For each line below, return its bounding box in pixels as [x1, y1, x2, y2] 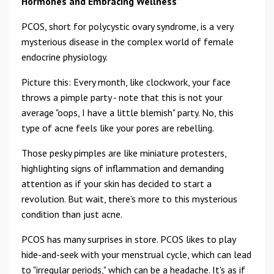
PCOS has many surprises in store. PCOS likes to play [21, 233, 235, 245]
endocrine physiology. [21, 51, 108, 63]
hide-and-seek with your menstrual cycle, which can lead [21, 248, 251, 261]
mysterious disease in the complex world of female [21, 35, 234, 48]
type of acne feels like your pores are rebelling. [21, 122, 214, 134]
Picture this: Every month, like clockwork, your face [21, 76, 231, 88]
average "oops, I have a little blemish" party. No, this [21, 106, 234, 119]
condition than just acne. [21, 208, 122, 220]
